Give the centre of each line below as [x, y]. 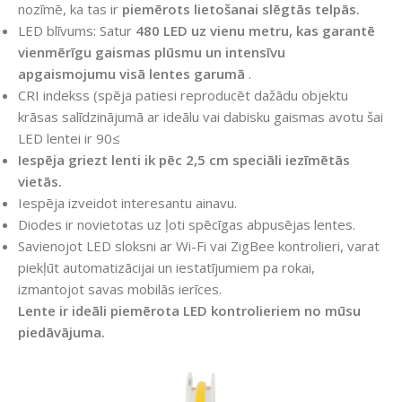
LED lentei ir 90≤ [69, 139]
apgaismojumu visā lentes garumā [131, 74]
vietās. [40, 182]
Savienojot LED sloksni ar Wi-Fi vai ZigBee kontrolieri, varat [199, 246]
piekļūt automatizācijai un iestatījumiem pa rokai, [166, 268]
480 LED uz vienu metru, [214, 31]
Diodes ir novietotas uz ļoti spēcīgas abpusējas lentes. [187, 225]
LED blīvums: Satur [77, 31]
